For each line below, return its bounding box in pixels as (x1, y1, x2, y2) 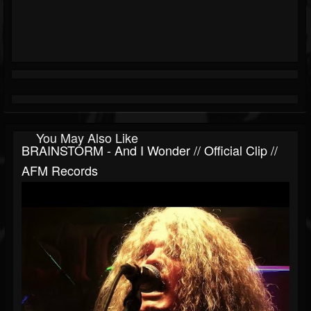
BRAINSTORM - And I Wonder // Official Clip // (22, 141, 278, 160)
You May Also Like (36, 128, 138, 147)
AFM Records (22, 161, 98, 180)
